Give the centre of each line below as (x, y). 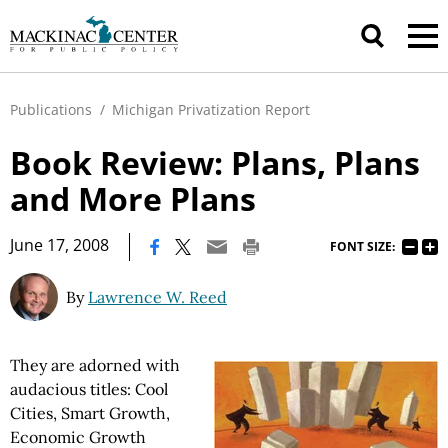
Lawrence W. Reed (157, 297)
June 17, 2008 (59, 245)
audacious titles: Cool (89, 389)
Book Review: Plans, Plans (215, 162)
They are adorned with (95, 365)
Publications (51, 109)
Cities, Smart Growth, (90, 413)
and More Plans (133, 198)
